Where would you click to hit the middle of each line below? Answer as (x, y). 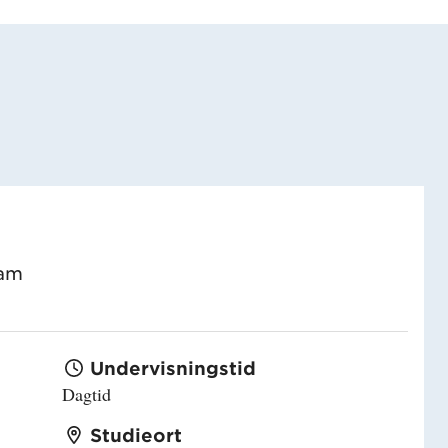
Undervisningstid (172, 367)
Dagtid (86, 393)
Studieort (135, 434)
